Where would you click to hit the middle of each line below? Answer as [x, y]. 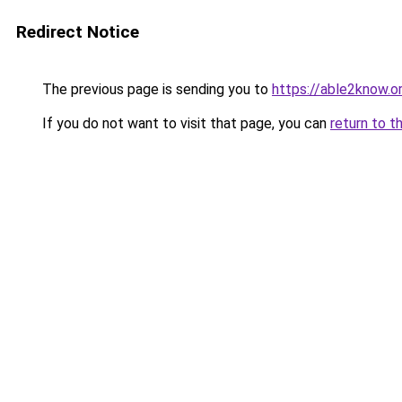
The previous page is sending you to [155, 89]
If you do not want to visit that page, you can [184, 123]
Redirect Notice [78, 32]
